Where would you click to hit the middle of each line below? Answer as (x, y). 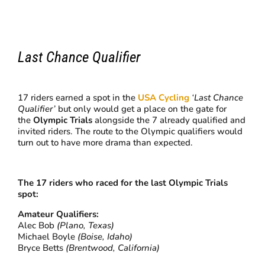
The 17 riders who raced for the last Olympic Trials (123, 183)
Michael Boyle (47, 237)
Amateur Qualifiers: (59, 214)
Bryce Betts (42, 248)
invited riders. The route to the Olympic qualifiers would (130, 132)
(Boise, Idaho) (104, 237)
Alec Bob (38, 226)
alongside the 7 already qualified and (169, 120)
